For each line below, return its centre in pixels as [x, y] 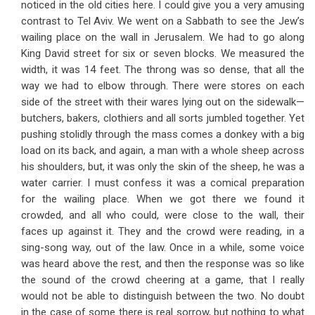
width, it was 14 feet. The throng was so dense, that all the [163, 70]
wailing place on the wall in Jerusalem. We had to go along [163, 37]
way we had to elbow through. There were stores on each [163, 86]
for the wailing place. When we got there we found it [163, 199]
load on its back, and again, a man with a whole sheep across [163, 150]
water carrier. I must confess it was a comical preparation [163, 183]
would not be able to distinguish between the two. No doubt [163, 296]
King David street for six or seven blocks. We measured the [163, 53]
